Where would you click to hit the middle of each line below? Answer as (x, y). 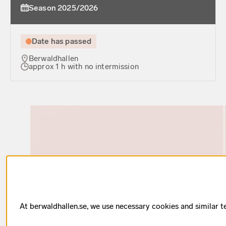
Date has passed (62, 41)
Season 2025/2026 (64, 8)
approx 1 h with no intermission (84, 67)
